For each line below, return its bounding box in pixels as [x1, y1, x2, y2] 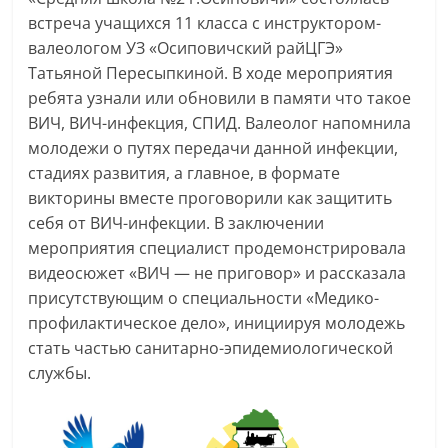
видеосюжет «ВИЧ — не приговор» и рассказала [28, 261, 407, 284]
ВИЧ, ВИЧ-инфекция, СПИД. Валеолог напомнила [28, 111, 412, 134]
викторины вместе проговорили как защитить [28, 186, 393, 209]
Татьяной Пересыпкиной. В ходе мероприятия [28, 61, 394, 84]
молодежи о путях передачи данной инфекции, [28, 136, 399, 159]
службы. [28, 361, 92, 384]
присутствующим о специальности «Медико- [28, 286, 380, 309]
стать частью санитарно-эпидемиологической [28, 336, 394, 359]
